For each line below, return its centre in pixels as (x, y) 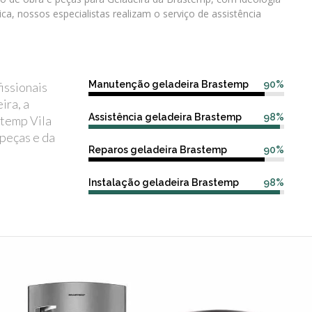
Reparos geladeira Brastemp (158, 150)
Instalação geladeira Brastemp (164, 182)
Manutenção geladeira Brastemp (169, 84)
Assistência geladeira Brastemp (165, 117)
